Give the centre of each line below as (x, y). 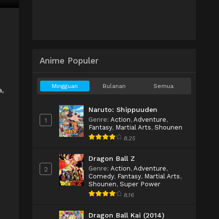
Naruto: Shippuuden (123, 109)
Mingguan (65, 86)
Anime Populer (69, 61)
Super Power (140, 184)
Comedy (101, 176)
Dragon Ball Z (112, 158)
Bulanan (114, 86)
